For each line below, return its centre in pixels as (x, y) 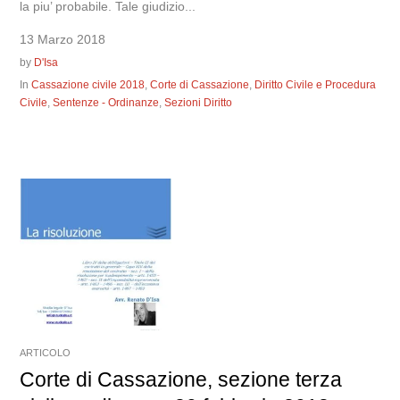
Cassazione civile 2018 (88, 84)
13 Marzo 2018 (63, 39)
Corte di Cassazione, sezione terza (181, 379)
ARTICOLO (46, 352)
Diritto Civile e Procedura (316, 84)
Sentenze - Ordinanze (106, 102)
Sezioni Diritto (199, 102)
